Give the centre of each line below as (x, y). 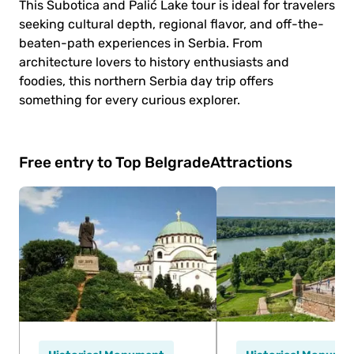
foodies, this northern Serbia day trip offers (146, 81)
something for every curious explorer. (130, 100)
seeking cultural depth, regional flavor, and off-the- (171, 24)
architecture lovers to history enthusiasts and (154, 62)
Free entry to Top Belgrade (115, 162)
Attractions (251, 162)
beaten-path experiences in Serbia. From (141, 43)
